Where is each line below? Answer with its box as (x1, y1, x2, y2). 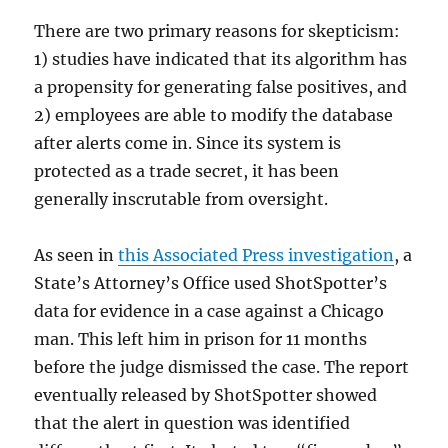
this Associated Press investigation (118, 244, 395, 265)
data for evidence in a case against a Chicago (34, 300, 385, 321)
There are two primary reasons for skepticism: (34, 20, 401, 41)
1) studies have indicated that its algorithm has (34, 48, 408, 69)
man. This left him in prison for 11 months (34, 328, 368, 349)
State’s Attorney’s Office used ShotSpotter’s (34, 272, 388, 293)
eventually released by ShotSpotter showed (34, 384, 378, 405)
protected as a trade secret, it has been (34, 160, 340, 181)
